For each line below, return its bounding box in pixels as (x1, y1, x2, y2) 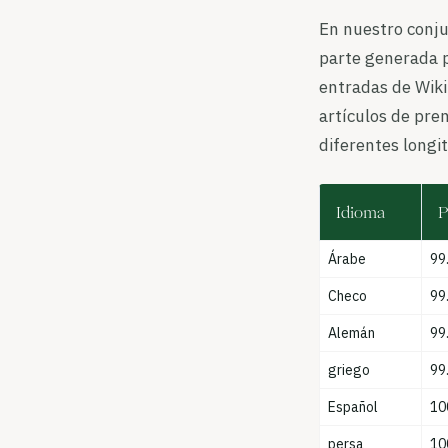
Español (328, 398, 379, 416)
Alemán (328, 324, 376, 342)
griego (328, 361, 371, 379)
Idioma (336, 204, 386, 220)
